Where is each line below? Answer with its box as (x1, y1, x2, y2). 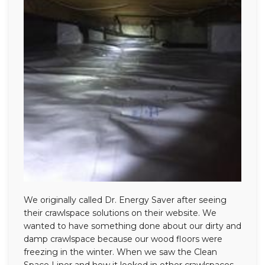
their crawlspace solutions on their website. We (24, 208, 216, 219)
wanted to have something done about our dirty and (24, 221, 241, 232)
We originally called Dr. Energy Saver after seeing (24, 195, 227, 206)
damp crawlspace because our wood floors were (24, 234, 222, 245)
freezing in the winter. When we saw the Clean (24, 247, 217, 258)
